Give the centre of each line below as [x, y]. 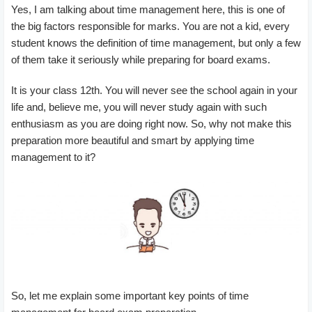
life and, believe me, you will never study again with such [139, 107]
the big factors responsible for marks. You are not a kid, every [150, 26]
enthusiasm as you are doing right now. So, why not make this [151, 123]
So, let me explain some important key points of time [130, 295]
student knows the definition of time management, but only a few [156, 42]
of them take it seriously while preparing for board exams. [141, 59]
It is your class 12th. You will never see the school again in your [154, 90]
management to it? [53, 157]
